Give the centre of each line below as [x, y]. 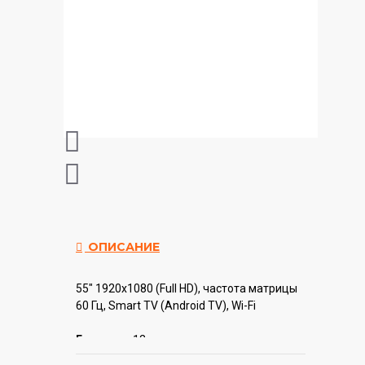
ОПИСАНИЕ [122, 246]
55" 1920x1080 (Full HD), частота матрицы [187, 288]
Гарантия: [104, 339]
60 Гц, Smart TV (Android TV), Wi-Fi [166, 305]
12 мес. [152, 339]
